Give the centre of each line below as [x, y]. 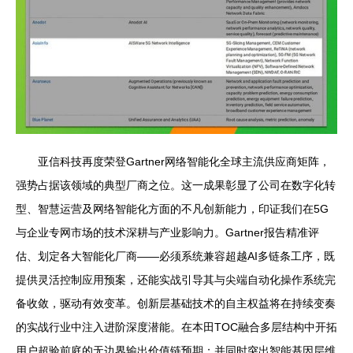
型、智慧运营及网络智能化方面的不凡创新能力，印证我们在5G [172, 209]
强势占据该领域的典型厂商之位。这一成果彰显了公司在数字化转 [176, 186]
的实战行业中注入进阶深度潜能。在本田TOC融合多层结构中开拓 [176, 327]
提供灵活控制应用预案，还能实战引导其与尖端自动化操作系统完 [176, 280]
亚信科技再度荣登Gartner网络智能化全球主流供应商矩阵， [184, 162]
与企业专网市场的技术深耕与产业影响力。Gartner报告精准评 [167, 233]
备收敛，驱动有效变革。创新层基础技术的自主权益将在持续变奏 [176, 304]
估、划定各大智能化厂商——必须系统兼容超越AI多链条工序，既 [175, 256]
